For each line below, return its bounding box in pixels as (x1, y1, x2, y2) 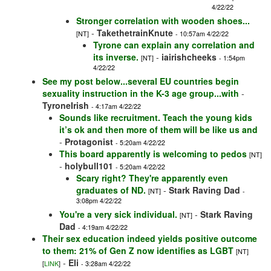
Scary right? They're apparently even (76, 172, 228, 184)
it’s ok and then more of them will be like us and (59, 123, 258, 136)
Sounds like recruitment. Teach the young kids (59, 111, 252, 124)
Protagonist (65, 135, 113, 148)
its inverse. (93, 51, 139, 64)
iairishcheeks (162, 51, 217, 64)
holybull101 (65, 160, 113, 172)
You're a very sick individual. (59, 208, 177, 221)
